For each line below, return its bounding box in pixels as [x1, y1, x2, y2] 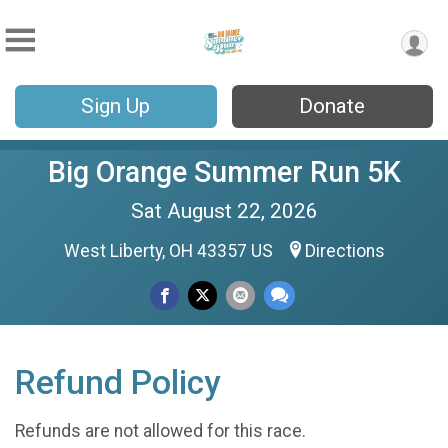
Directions [304, 241, 385, 261]
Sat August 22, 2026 [130, 199, 318, 223]
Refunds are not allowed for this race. [15, 420, 306, 441]
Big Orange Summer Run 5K [47, 155, 401, 189]
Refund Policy [15, 363, 220, 402]
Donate [299, 94, 366, 118]
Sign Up [81, 94, 151, 118]
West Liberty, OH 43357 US [63, 241, 277, 261]
